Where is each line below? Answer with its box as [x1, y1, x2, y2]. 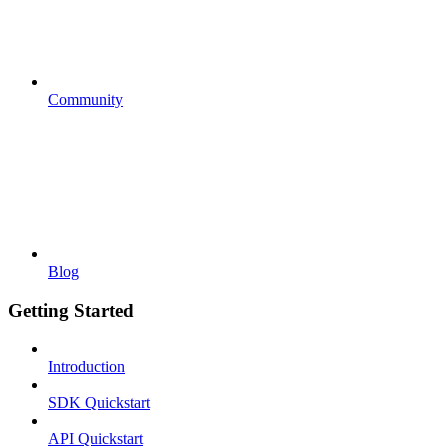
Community [48, 90, 123, 108]
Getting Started [8, 299, 134, 321]
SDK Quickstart [48, 394, 150, 412]
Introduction [48, 358, 125, 376]
